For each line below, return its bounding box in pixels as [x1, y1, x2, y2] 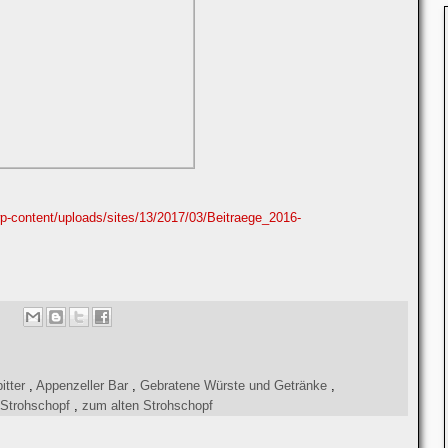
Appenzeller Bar [36, 378, 132, 393]
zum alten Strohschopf [82, 398, 213, 413]
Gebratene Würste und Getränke [140, 378, 331, 393]
